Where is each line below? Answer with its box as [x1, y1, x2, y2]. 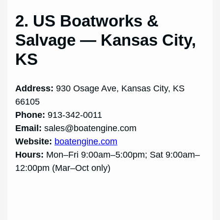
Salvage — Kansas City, [15, 30, 196, 49]
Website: [15, 136, 53, 146]
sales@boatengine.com [44, 123, 137, 133]
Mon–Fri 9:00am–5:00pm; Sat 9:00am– [44, 149, 200, 160]
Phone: [15, 110, 46, 120]
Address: [15, 83, 54, 93]
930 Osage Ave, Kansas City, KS [54, 83, 185, 93]
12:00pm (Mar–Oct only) [15, 163, 111, 173]
